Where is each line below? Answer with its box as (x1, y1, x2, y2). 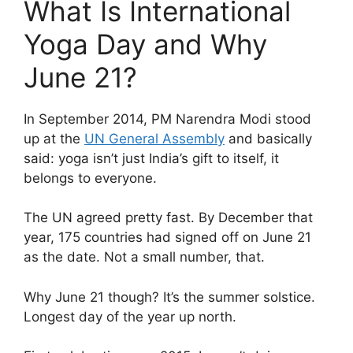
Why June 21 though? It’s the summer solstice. (24, 288, 315, 305)
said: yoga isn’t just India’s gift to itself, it (24, 150, 279, 166)
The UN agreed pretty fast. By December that (24, 210, 313, 226)
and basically (225, 130, 312, 147)
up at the (24, 130, 84, 147)
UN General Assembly (84, 130, 225, 147)
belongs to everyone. (24, 169, 157, 186)
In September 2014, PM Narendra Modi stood (24, 110, 311, 127)
